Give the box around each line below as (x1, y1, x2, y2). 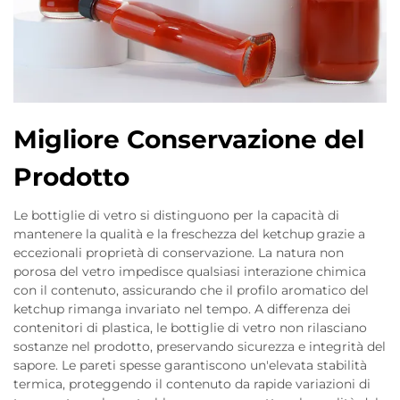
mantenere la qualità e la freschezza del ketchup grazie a (13, 226, 365, 242)
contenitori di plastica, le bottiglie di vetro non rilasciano (13, 320, 367, 336)
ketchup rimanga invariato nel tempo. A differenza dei (13, 301, 351, 317)
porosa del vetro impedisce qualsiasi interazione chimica (13, 263, 366, 279)
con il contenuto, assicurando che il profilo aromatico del (13, 282, 369, 298)
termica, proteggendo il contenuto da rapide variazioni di (13, 376, 371, 392)
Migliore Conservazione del (13, 124, 364, 154)
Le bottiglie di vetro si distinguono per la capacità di (13, 207, 339, 223)
